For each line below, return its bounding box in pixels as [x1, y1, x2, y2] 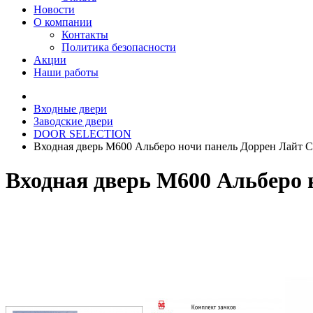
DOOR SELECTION [34, 128, 131, 140]
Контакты [61, 29, 108, 41]
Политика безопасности [61, 41, 176, 53]
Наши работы [34, 66, 99, 78]
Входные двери [34, 103, 107, 115]
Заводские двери [34, 115, 113, 127]
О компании [34, 16, 92, 28]
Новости [34, 3, 75, 15]
